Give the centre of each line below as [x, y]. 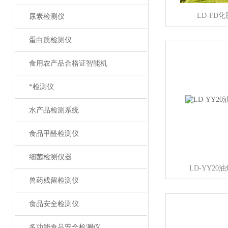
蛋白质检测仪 [50, 40]
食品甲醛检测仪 [54, 134]
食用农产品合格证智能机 [68, 63]
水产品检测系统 [54, 110]
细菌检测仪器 [50, 157]
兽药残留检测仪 [54, 180]
